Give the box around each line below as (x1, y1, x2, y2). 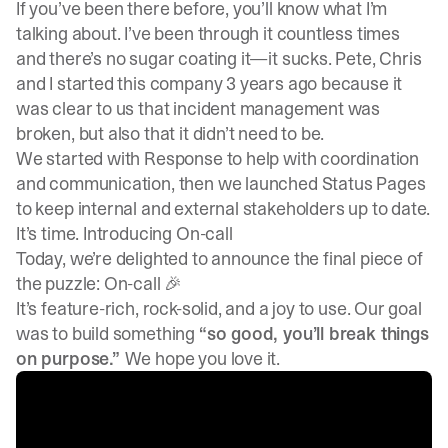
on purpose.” (16, 346, 125, 371)
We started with (16, 146, 145, 171)
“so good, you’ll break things (198, 321, 429, 346)
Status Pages (321, 171, 426, 196)
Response (144, 146, 223, 171)
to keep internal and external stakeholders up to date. (16, 196, 431, 221)
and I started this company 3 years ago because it (16, 71, 403, 96)
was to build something (16, 321, 199, 346)
